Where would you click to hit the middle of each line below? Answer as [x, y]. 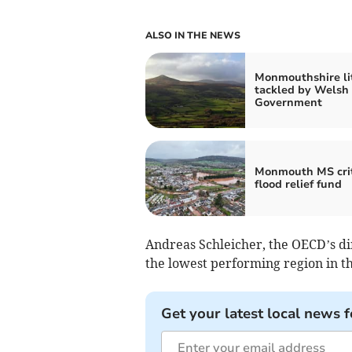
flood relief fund [298, 185]
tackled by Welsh [301, 90]
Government [288, 103]
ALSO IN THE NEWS [192, 36]
